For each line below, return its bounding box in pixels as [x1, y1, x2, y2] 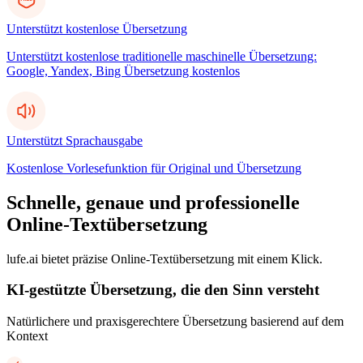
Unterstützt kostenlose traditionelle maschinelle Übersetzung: [6, 49, 317, 63]
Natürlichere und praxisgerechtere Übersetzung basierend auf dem [6, 314, 344, 328]
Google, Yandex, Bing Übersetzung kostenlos [6, 63, 240, 78]
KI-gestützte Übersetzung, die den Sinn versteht [6, 281, 319, 299]
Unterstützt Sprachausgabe [6, 133, 143, 147]
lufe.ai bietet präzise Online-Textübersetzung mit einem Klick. [6, 251, 322, 266]
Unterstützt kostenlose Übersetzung [6, 21, 187, 36]
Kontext [6, 328, 48, 343]
